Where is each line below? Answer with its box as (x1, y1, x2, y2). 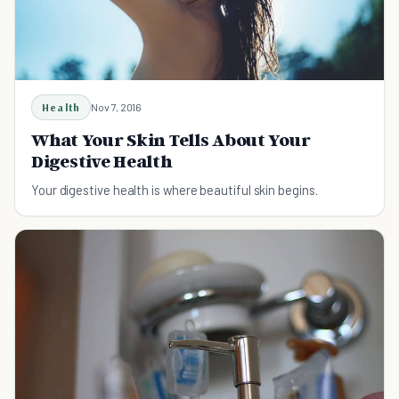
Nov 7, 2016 (91, 100, 142, 113)
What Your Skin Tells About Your (31, 128, 311, 151)
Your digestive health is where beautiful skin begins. (31, 181, 318, 198)
